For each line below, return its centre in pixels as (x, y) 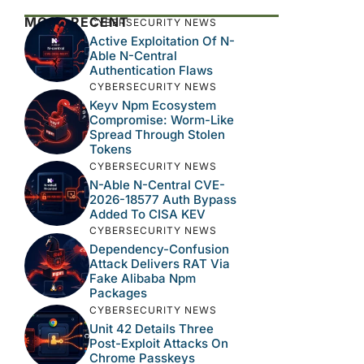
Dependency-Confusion (159, 249)
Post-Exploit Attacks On (159, 343)
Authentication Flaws (151, 70)
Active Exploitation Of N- (162, 41)
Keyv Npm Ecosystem (153, 105)
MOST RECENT (77, 22)
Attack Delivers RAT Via (160, 264)
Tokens (110, 149)
